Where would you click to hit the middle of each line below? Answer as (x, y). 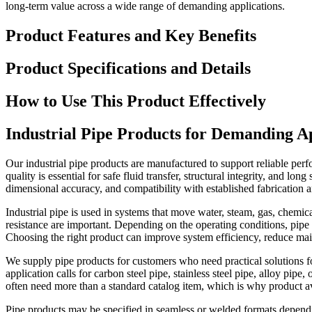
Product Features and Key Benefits (131, 36)
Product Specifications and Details (128, 69)
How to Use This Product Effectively (136, 101)
